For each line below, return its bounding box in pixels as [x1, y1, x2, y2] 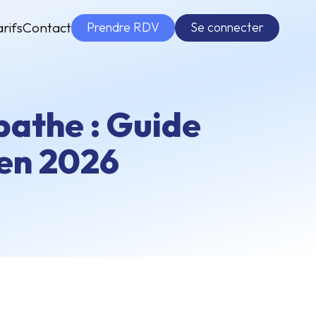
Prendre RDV [87, 18, 159, 35]
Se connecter [190, 18, 264, 35]
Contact [23, 19, 71, 37]
